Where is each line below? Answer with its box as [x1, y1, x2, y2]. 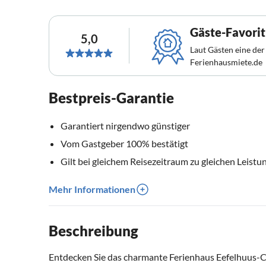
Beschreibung [49, 222, 138, 240]
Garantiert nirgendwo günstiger [61, 120, 190, 132]
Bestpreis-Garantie [49, 89, 174, 107]
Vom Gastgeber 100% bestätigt [61, 138, 188, 150]
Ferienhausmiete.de [190, 57, 262, 68]
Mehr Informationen [49, 183, 135, 195]
